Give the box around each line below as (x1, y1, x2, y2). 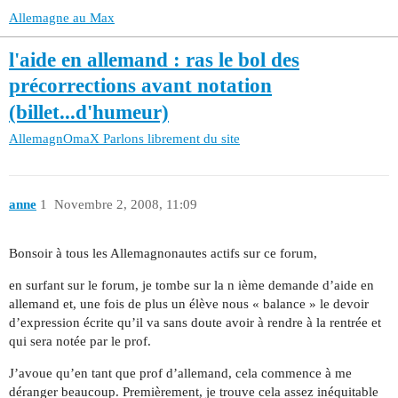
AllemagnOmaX (9, 131, 99, 146)
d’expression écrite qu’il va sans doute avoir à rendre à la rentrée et (9, 314, 381, 330)
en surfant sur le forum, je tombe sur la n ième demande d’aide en (9, 277, 374, 292)
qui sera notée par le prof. (9, 333, 151, 348)
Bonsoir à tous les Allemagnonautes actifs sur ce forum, (9, 245, 317, 260)
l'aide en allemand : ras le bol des (9, 49, 299, 72)
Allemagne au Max (9, 11, 115, 25)
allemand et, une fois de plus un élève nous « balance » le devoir (9, 296, 369, 311)
